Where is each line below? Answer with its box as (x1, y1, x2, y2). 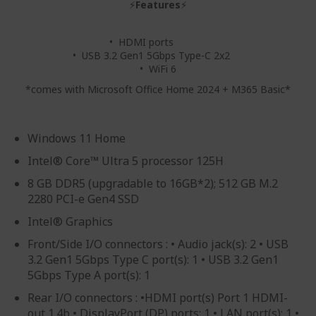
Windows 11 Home (28, 130, 126, 146)
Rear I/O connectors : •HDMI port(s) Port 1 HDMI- (28, 290, 288, 305)
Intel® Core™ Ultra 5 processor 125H (28, 153, 224, 169)
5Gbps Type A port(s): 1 (28, 267, 150, 283)
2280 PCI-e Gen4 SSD (28, 191, 139, 207)
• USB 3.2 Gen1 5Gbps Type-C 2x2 (72, 49, 244, 62)
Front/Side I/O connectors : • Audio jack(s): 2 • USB (28, 236, 288, 252)
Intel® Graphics (28, 214, 113, 229)
